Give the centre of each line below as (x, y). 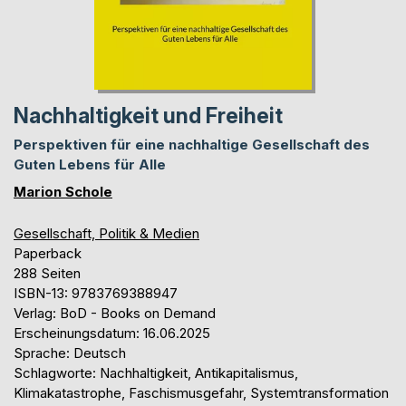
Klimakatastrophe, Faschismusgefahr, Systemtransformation (201, 392)
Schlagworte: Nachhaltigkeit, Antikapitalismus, (156, 372)
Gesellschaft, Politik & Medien (106, 233)
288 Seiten (47, 273)
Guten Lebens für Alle (90, 164)
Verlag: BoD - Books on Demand (115, 313)
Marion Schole (63, 191)
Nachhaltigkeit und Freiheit (148, 116)
